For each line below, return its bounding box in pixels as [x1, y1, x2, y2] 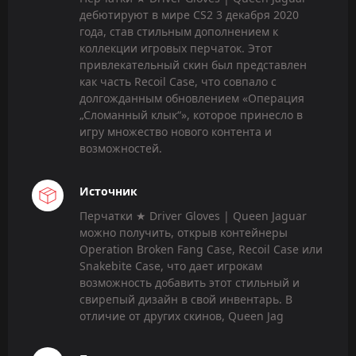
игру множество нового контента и [79, 123, 272, 139]
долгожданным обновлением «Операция [79, 90, 304, 106]
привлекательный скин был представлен [79, 56, 307, 72]
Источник [79, 183, 137, 199]
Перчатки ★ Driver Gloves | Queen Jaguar [79, 207, 307, 223]
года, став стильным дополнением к [79, 23, 278, 39]
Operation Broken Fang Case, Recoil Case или [79, 241, 323, 257]
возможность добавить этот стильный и [79, 274, 300, 290]
